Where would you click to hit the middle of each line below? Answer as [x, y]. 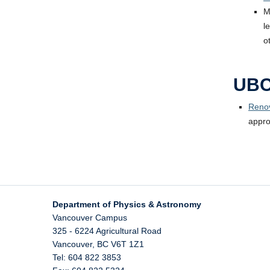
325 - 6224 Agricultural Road [107, 231]
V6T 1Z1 [127, 244]
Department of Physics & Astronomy [127, 204]
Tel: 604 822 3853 [87, 257]
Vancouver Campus [90, 218]
